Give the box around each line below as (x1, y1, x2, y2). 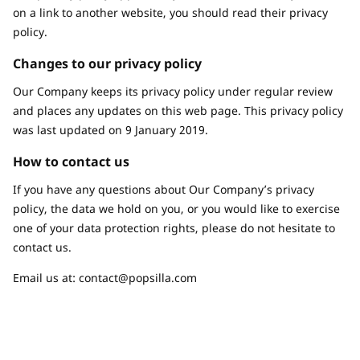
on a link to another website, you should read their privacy (13, 5, 328, 20)
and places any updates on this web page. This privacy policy (13, 103, 343, 118)
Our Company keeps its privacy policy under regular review (13, 84, 333, 99)
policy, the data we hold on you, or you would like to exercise (13, 201, 340, 216)
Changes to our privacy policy (13, 55, 202, 72)
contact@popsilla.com (79, 270, 197, 285)
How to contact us (13, 153, 129, 170)
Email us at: (13, 270, 79, 285)
